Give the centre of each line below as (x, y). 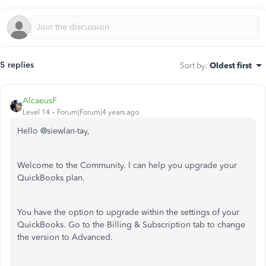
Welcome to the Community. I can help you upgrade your (127, 165)
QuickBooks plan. (51, 178)
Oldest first (231, 65)
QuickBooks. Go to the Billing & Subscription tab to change (131, 225)
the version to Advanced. (65, 237)
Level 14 (36, 112)
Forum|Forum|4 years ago (98, 112)
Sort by (193, 65)
